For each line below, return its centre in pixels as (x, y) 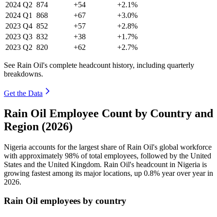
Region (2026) (38, 127)
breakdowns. (23, 74)
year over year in (186, 173)
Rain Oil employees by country (65, 201)
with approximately (34, 156)
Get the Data (23, 93)
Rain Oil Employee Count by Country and (108, 114)
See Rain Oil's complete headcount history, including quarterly (99, 65)
